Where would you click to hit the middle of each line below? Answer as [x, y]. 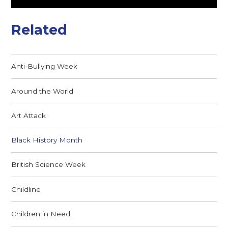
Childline [26, 189]
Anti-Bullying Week [45, 66]
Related [39, 30]
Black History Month [47, 140]
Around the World [42, 91]
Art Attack [29, 115]
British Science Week [49, 165]
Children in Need [41, 213]
